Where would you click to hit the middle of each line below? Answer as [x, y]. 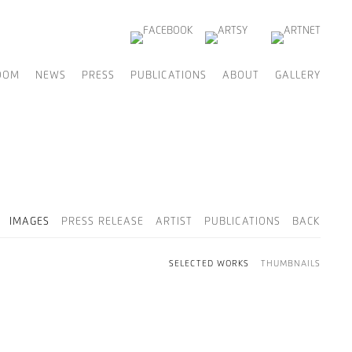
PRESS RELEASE [103, 222]
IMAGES [29, 222]
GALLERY [298, 76]
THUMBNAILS [291, 264]
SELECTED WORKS [209, 264]
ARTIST [174, 222]
